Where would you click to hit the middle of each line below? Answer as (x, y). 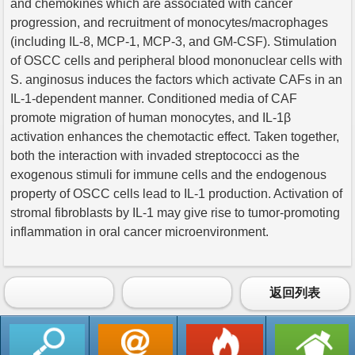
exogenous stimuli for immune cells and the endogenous (168, 174)
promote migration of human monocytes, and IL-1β (151, 117)
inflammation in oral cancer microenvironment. (139, 231)
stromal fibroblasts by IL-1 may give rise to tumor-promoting (175, 212)
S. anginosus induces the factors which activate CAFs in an (176, 79)
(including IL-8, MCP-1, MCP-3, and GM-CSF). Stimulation (174, 41)
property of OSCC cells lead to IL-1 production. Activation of (176, 193)
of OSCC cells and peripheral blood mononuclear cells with (176, 60)
